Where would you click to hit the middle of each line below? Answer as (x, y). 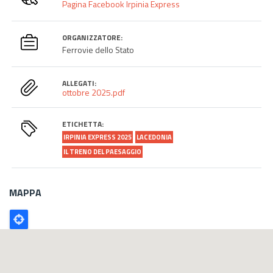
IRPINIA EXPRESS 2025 (98, 137)
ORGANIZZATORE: (93, 38)
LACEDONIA (154, 137)
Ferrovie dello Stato (98, 50)
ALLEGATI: (80, 83)
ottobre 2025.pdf (94, 93)
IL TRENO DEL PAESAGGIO (103, 152)
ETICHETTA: (83, 124)
